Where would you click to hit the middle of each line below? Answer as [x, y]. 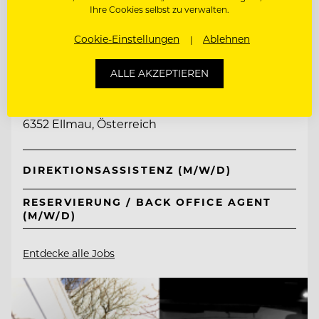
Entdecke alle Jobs [69, 253]
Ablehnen [226, 39]
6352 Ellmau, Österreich [90, 124]
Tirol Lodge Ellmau [95, 75]
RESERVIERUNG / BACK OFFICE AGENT [147, 202]
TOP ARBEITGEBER [84, 52]
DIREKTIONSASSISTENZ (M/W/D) [127, 169]
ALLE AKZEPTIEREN [159, 73]
